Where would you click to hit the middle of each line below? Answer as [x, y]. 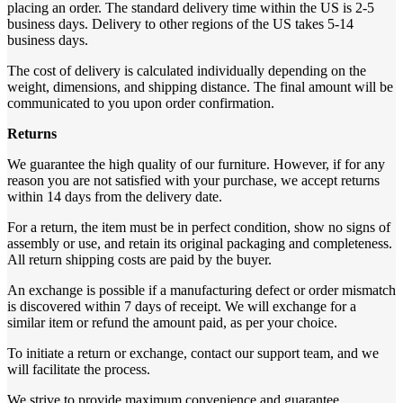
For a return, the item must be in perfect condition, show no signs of [199, 227]
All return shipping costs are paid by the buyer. [139, 259]
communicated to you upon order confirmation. [141, 103]
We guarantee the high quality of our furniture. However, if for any [196, 164]
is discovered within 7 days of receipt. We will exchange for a [182, 306]
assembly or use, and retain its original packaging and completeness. [200, 243]
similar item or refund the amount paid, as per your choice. [172, 322]
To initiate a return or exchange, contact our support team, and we [193, 353]
